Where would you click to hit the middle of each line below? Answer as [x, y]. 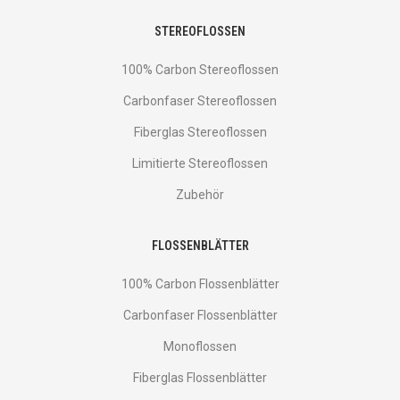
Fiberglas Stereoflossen [200, 133]
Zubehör [200, 195]
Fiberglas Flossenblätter [200, 378]
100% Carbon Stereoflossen [200, 70]
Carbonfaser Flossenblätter [200, 316]
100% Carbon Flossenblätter [200, 284]
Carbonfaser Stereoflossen [200, 101]
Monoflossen [200, 347]
